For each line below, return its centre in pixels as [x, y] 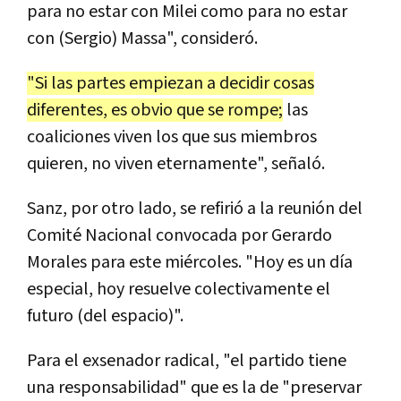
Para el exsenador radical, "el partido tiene [187, 360]
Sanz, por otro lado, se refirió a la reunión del [195, 208]
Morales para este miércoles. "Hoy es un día [190, 262]
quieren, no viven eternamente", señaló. [176, 163]
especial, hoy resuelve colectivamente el [179, 289]
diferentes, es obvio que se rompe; [155, 110]
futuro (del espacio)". [105, 316]
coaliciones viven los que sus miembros [172, 137]
